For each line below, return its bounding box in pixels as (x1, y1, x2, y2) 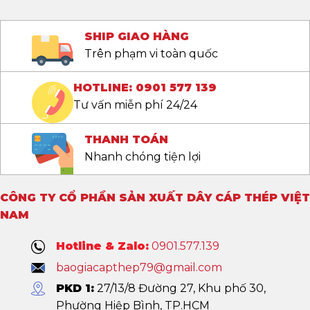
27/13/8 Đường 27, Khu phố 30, (93, 281, 266, 295)
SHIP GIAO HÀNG (84, 30, 189, 44)
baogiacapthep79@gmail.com (55, 260, 222, 274)
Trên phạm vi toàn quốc (84, 47, 218, 61)
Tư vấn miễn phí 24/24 (73, 98, 197, 112)
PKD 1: (55, 281, 94, 295)
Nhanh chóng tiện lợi (84, 149, 201, 163)
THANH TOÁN (84, 132, 168, 146)
